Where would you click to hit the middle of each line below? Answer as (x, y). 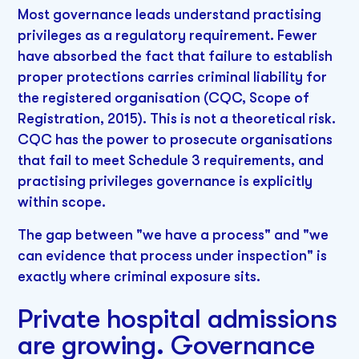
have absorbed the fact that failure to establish (175, 56)
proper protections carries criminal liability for (173, 77)
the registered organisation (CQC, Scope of (164, 97)
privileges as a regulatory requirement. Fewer (168, 35)
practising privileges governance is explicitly (165, 181)
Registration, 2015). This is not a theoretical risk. (177, 118)
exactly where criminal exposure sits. (139, 277)
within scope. (62, 202)
